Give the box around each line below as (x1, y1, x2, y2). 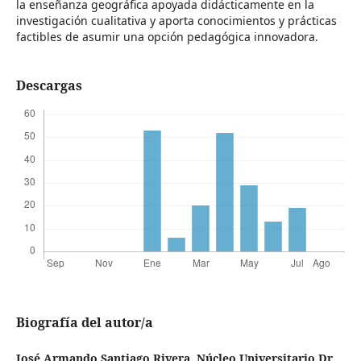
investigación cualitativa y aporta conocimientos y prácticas (15, 13, 337, 29)
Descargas (15, 77, 82, 95)
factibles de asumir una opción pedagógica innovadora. (15, 29, 318, 45)
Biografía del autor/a (15, 313, 153, 332)
